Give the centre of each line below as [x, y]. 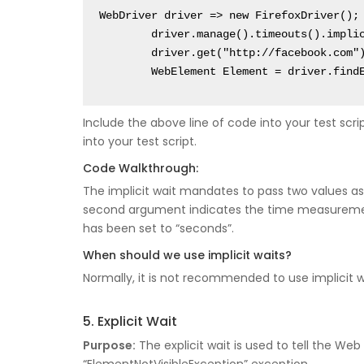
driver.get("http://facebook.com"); [125, 53]
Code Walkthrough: [141, 169]
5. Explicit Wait [130, 322]
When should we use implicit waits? [187, 256]
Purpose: [109, 346]
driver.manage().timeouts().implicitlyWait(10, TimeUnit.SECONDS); [125, 35]
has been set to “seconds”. [158, 229]
